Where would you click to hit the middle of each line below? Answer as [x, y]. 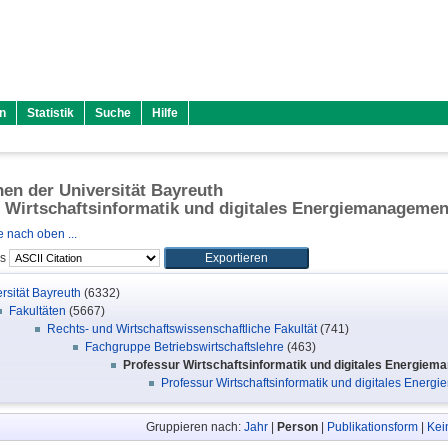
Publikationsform [372, 427]
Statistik [50, 113]
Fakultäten [37, 311]
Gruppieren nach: [194, 427]
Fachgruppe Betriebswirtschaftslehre [184, 347]
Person [297, 427]
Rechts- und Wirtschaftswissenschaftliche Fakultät [182, 329]
